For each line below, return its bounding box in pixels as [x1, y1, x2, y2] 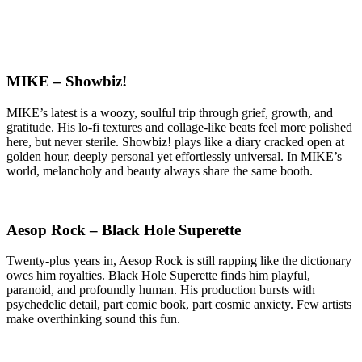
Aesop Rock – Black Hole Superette [6, 221, 241, 238]
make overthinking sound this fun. [6, 312, 180, 326]
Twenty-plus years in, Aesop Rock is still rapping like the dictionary [6, 254, 351, 268]
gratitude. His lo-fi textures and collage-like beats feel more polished [6, 120, 352, 134]
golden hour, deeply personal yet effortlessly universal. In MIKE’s [6, 149, 342, 163]
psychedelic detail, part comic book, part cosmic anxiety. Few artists [6, 297, 351, 312]
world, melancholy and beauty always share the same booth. [6, 164, 313, 178]
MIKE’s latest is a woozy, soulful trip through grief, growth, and [6, 106, 333, 120]
